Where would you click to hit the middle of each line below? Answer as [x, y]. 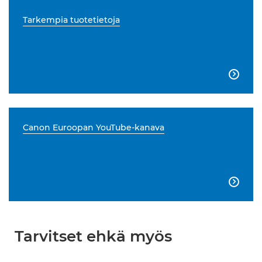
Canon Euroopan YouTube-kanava [94, 127]
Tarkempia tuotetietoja [71, 20]
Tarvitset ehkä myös [93, 236]
